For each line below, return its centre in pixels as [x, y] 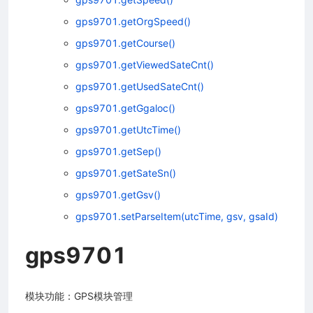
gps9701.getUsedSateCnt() [140, 86]
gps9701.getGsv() [118, 194]
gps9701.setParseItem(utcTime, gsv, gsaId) [177, 216]
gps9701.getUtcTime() [128, 129]
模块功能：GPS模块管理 [79, 296]
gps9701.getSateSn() [126, 173]
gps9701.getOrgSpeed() [133, 21]
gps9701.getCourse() [125, 43]
